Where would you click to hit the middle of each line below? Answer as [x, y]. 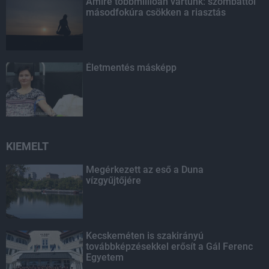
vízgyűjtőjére [114, 180]
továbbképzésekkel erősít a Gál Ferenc [170, 246]
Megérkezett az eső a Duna [145, 169]
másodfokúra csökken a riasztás [156, 12]
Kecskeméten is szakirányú [145, 235]
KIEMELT [27, 146]
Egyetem [105, 257]
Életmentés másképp [131, 67]
